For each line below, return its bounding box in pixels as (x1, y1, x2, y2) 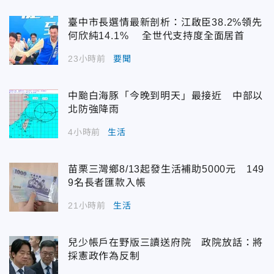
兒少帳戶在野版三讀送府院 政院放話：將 (68, 237, 264, 248)
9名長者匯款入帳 (68, 177, 146, 188)
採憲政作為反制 (68, 250, 140, 261)
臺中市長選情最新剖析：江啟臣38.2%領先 (68, 17, 262, 28)
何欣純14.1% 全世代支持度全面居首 (68, 30, 245, 41)
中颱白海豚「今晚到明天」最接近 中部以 (68, 90, 264, 101)
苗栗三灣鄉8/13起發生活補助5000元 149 (68, 163, 265, 174)
